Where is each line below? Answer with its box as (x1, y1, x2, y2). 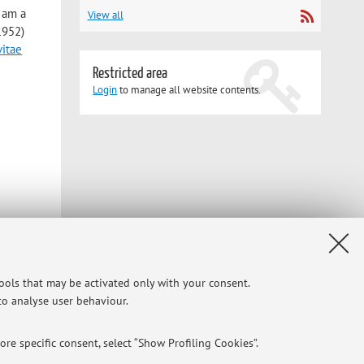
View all (87, 7, 123, 22)
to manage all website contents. (117, 82, 262, 97)
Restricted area (93, 65, 168, 81)
